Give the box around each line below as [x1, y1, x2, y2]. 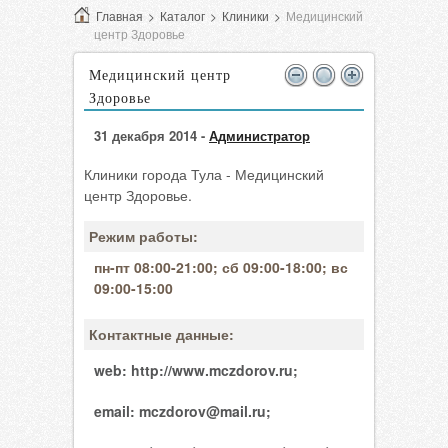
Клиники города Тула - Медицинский [84, 164, 324, 184]
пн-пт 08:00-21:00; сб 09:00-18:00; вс [94, 257, 348, 277]
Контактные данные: [89, 324, 234, 344]
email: [94, 401, 139, 421]
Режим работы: [89, 226, 198, 246]
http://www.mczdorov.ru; [131, 360, 298, 380]
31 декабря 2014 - [94, 126, 209, 145]
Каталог [160, 7, 205, 24]
